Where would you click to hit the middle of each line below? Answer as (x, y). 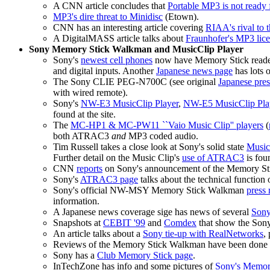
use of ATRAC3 (213, 158)
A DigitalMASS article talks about (119, 39)
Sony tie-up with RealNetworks (203, 234)
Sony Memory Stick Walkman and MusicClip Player (136, 49)
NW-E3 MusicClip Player (130, 104)
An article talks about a (98, 234)
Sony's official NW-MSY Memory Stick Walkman (150, 190)
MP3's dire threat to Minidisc (108, 17)
